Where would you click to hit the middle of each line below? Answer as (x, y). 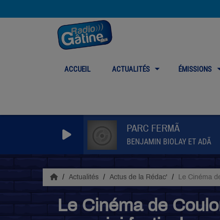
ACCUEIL (77, 69)
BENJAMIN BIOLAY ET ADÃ (169, 142)
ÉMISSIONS (195, 69)
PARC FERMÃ (153, 128)
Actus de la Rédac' (139, 177)
